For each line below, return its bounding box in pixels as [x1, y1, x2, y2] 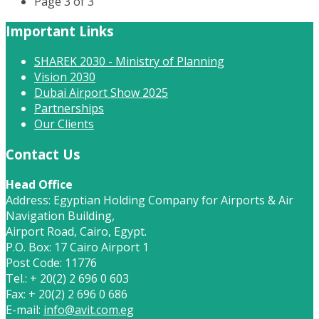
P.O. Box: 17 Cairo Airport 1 [6, 239, 149, 255]
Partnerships [34, 100, 104, 117]
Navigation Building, [6, 207, 115, 224]
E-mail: [6, 301, 43, 318]
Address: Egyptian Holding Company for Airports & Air [6, 192, 293, 208]
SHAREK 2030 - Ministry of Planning [34, 53, 224, 70]
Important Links [6, 22, 114, 41]
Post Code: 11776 [6, 254, 97, 271]
